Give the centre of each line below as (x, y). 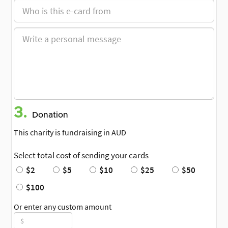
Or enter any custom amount (63, 207)
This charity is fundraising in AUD (70, 133)
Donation (50, 115)
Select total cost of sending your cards (81, 155)
